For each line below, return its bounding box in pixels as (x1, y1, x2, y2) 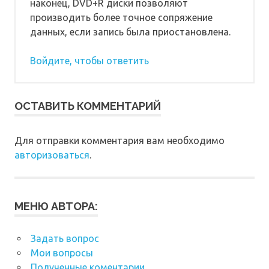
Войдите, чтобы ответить (30, 55, 149, 66)
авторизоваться (14, 150, 89, 161)
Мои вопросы (30, 247, 93, 259)
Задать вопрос (30, 233, 99, 244)
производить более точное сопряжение (30, 11, 213, 23)
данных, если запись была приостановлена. (30, 26, 231, 37)
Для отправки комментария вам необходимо (14, 135, 225, 147)
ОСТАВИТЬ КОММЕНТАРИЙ (14, 99, 161, 112)
